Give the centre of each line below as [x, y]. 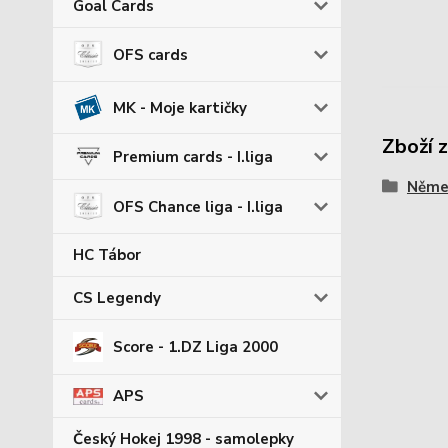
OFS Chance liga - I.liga [198, 206]
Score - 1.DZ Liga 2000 [195, 347]
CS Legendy [117, 298]
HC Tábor [107, 255]
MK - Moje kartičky [180, 107]
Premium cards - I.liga [193, 156]
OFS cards [150, 54]
